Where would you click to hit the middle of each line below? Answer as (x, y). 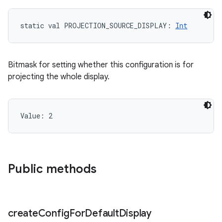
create (23, 213)
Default (102, 213)
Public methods (52, 169)
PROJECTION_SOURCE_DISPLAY (115, 26)
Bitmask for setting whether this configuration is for (101, 65)
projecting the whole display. (59, 77)
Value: (34, 116)
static (32, 26)
